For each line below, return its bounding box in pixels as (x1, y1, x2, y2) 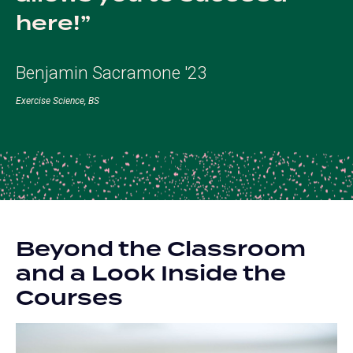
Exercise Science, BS (16, 95, 99, 107)
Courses (16, 282, 123, 316)
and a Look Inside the (16, 258, 286, 292)
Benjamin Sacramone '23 (16, 62, 206, 84)
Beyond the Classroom (16, 233, 306, 267)
